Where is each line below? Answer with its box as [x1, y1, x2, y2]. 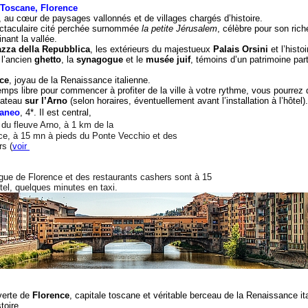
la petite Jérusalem [142, 23, 217, 34]
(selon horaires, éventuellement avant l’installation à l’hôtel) [70, 96, 305, 106]
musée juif [146, 54, 190, 65]
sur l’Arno [25, 96, 67, 106]
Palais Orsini [213, 44, 268, 54]
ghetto [34, 54, 61, 65]
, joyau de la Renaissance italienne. [9, 75, 151, 85]
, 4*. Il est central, [20, 107, 91, 118]
